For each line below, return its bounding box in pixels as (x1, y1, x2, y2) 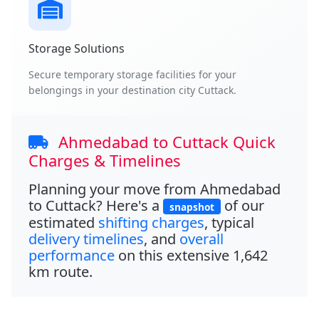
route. (50, 262, 93, 282)
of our (220, 195, 264, 215)
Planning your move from (28, 179, 200, 199)
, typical (204, 213, 254, 233)
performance (28, 246, 115, 266)
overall (179, 229, 224, 249)
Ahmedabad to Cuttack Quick (54, 130, 276, 152)
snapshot (169, 199, 214, 214)
